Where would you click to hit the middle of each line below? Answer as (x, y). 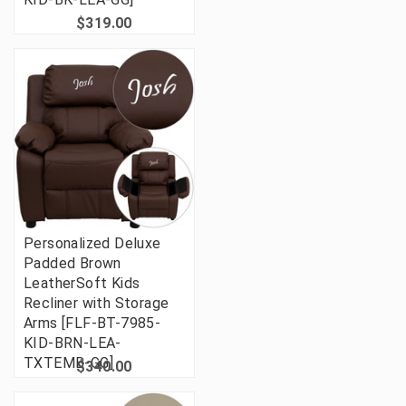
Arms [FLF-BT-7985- (92, 324)
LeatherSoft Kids (82, 284)
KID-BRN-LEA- (72, 343)
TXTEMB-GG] (69, 363)
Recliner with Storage (97, 304)
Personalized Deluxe (92, 244)
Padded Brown (72, 264)
